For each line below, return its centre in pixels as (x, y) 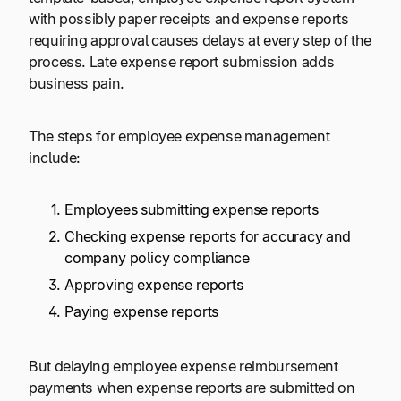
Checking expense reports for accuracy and (208, 237)
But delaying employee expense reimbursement (183, 366)
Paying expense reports (142, 312)
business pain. (78, 84)
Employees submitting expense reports (192, 210)
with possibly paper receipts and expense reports (189, 19)
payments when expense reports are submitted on (192, 387)
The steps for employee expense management (179, 136)
